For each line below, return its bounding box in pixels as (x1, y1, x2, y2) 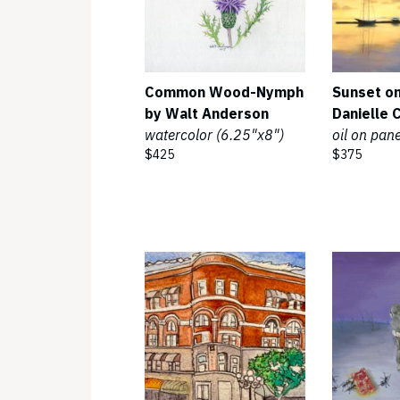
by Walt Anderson (145, 104, 269, 122)
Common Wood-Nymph (145, 83, 304, 101)
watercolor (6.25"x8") (145, 126, 284, 144)
